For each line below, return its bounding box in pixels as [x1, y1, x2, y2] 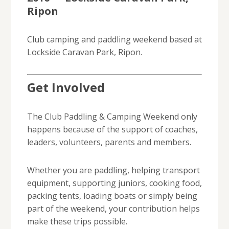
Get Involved [27, 78, 105, 96]
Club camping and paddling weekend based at [27, 33, 202, 45]
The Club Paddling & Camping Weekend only [27, 110, 197, 122]
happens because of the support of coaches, [27, 123, 198, 135]
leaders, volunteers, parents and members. [27, 136, 191, 148]
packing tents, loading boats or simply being [27, 190, 197, 201]
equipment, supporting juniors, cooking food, [27, 177, 202, 189]
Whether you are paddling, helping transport [27, 164, 200, 176]
